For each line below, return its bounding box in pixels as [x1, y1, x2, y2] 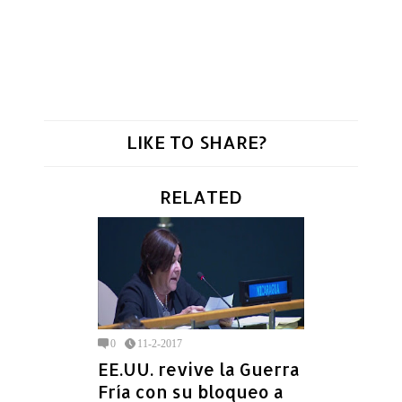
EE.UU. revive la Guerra [98, 358, 300, 381]
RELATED [160, 184, 242, 208]
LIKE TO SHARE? [127, 129, 267, 153]
